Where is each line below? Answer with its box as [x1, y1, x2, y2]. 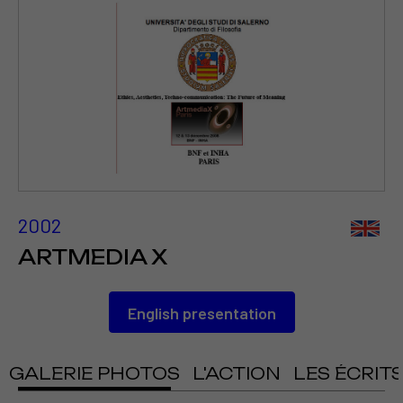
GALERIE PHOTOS [9, 363, 180, 384]
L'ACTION [193, 363, 281, 384]
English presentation [127, 303, 276, 324]
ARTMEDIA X [18, 245, 167, 270]
